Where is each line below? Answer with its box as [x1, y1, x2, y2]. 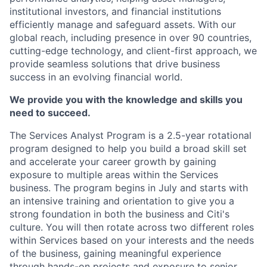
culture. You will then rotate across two [10, 221, 190, 233]
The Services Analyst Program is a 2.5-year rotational [10, 129, 252, 141]
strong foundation [10, 208, 91, 220]
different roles [190, 221, 254, 233]
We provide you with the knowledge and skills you [10, 94, 243, 105]
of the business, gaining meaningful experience [10, 247, 221, 259]
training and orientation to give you [63, 195, 229, 207]
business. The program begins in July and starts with [10, 182, 248, 194]
